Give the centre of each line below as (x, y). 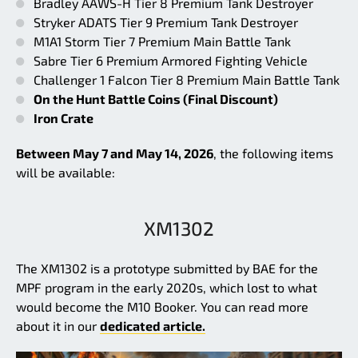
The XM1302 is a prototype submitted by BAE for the (167, 268)
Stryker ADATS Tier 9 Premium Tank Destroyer (166, 22)
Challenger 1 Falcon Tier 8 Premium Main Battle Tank (187, 80)
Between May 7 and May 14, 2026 (115, 153)
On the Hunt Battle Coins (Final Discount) (156, 99)
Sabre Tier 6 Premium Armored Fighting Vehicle (171, 61)
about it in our (58, 326)
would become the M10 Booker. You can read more (162, 307)
